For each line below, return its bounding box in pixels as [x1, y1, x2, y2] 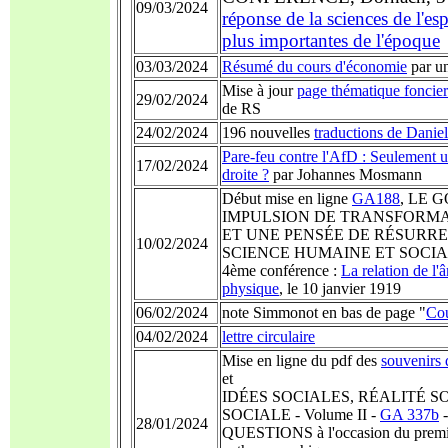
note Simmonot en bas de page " [222, 304, 426, 321]
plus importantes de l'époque [222, 30, 440, 51]
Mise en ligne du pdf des [222, 352, 381, 369]
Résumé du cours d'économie [222, 58, 407, 75]
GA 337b [380, 406, 439, 423]
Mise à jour [222, 82, 297, 99]
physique [222, 280, 279, 297]
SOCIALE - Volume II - [222, 406, 380, 423]
